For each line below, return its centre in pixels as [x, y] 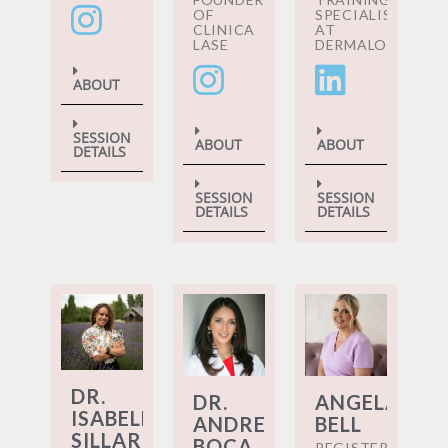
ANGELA [357, 401]
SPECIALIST [358, 14]
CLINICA [224, 29]
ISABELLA [119, 418]
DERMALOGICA [370, 44]
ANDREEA [243, 423]
